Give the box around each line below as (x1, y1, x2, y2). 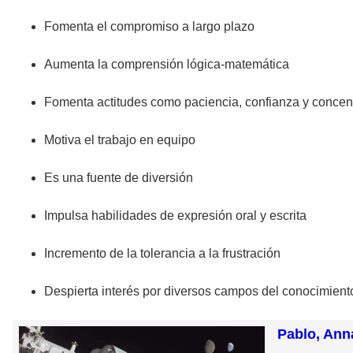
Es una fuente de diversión (44, 171, 193, 185)
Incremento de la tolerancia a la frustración (44, 247, 281, 261)
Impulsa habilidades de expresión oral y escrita (44, 209, 307, 223)
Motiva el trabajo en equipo (44, 133, 195, 147)
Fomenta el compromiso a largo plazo (44, 20, 255, 34)
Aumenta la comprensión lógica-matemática (44, 58, 289, 72)
